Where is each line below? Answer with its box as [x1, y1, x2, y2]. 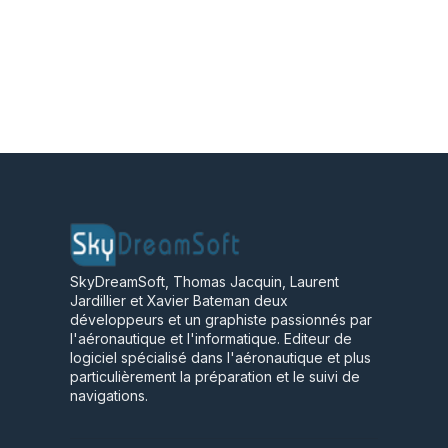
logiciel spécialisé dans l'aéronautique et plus [70, 348, 371, 366]
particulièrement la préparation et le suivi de [70, 367, 360, 385]
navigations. [70, 386, 148, 404]
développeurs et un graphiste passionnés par [70, 310, 372, 328]
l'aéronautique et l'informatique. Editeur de [70, 329, 352, 347]
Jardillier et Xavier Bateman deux [70, 291, 288, 309]
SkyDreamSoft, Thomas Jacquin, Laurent [70, 272, 339, 290]
